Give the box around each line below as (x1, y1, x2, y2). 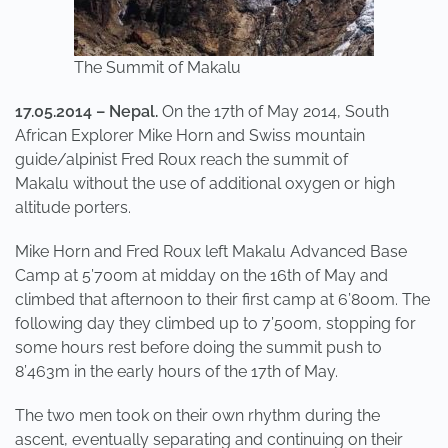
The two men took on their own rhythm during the (15, 406, 380, 425)
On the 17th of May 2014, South (162, 102, 389, 121)
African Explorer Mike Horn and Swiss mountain (15, 126, 365, 145)
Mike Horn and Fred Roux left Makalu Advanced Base (15, 242, 407, 261)
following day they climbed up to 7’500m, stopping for (15, 314, 416, 333)
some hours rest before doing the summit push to (15, 338, 382, 357)
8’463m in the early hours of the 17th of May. (15, 362, 338, 381)
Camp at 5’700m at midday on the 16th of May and (15, 266, 388, 285)
